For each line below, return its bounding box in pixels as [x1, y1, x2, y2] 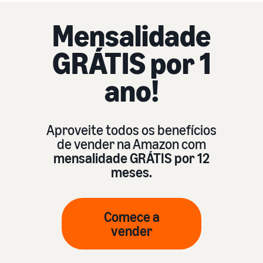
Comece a [103, 208, 160, 225]
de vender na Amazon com [57, 135, 206, 152]
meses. [111, 163, 152, 180]
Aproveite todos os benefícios [46, 121, 217, 138]
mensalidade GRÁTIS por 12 [53, 149, 210, 166]
